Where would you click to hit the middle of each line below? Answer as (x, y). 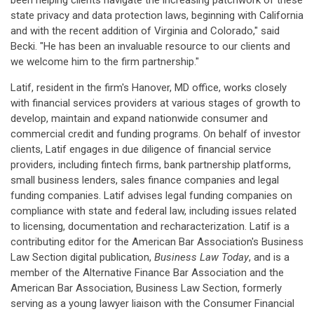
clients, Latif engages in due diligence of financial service (141, 149)
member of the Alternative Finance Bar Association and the (147, 273)
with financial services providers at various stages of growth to (156, 103)
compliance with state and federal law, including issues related (153, 211)
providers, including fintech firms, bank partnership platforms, (151, 165)
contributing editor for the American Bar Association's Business (157, 242)
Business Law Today (202, 257)
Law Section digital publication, (82, 257)
